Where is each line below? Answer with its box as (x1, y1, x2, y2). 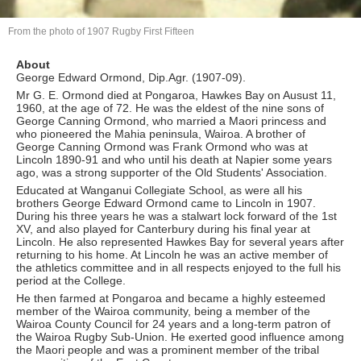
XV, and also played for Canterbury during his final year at (16, 222, 310, 235)
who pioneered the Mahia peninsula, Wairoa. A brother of (16, 127, 305, 140)
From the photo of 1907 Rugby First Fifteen (8, 25, 194, 37)
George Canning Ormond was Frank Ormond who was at (16, 139, 308, 153)
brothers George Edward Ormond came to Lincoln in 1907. (16, 196, 316, 210)
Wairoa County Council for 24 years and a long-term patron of (16, 317, 330, 330)
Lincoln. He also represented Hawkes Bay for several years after (16, 234, 344, 248)
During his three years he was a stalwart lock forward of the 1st (16, 209, 337, 222)
